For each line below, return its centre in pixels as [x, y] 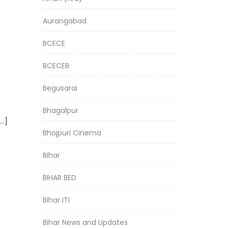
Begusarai [60, 88]
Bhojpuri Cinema [72, 133]
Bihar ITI [56, 200]
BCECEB [56, 66]
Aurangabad [64, 21]
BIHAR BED [59, 178]
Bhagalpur [60, 110]
